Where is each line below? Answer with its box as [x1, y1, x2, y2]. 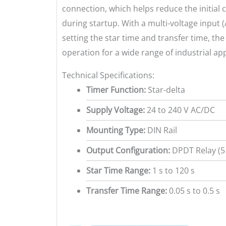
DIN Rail [145, 124, 177, 136]
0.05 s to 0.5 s [167, 185, 220, 196]
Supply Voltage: [86, 104, 145, 116]
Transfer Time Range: [86, 185, 167, 196]
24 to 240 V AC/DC [145, 104, 215, 116]
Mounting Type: [86, 124, 145, 136]
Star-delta [146, 84, 185, 95]
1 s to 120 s [150, 164, 195, 176]
